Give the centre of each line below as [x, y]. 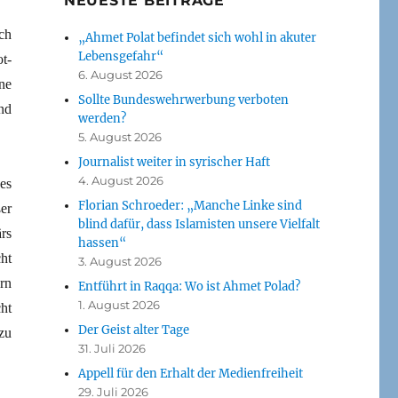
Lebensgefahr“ [121, 56]
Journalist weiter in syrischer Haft [175, 162]
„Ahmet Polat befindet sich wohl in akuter [198, 37]
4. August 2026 [121, 180]
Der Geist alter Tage [134, 330]
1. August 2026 [119, 304]
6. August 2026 [121, 74]
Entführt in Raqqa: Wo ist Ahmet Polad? [190, 286]
